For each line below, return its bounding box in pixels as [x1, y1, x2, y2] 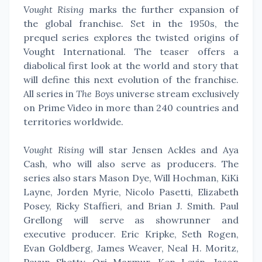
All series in [23, 88, 77, 99]
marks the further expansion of [84, 4, 239, 15]
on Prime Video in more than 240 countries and [23, 102, 239, 113]
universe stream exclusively [116, 88, 239, 99]
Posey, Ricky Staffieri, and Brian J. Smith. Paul [23, 200, 239, 212]
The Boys [76, 88, 116, 99]
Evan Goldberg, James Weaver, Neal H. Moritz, [23, 242, 239, 254]
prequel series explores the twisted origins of [23, 32, 239, 43]
